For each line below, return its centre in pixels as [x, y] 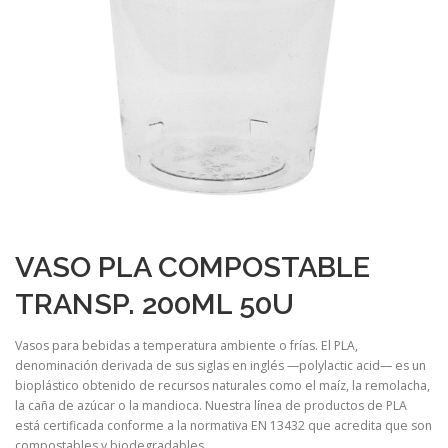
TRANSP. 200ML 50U [154, 303]
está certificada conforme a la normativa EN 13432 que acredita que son [223, 425]
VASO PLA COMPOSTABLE [192, 266]
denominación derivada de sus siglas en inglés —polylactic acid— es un [220, 365]
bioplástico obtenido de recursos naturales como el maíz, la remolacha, [222, 385]
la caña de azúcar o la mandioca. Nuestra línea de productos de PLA [211, 405]
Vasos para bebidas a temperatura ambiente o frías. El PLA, [186, 345]
